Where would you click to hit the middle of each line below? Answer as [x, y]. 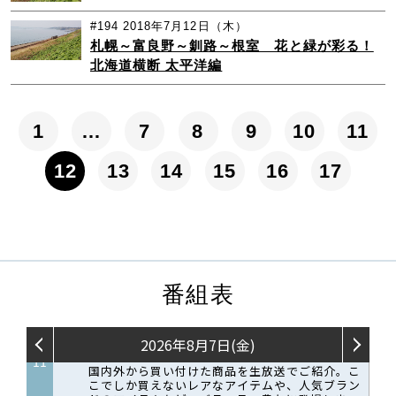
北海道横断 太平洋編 [156, 65]
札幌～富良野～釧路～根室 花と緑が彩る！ [232, 46]
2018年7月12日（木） [185, 27]
